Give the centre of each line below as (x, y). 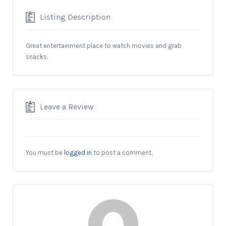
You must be (45, 153)
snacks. (37, 57)
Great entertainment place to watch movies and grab (104, 46)
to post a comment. (122, 153)
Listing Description (75, 17)
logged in (78, 153)
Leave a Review (67, 107)
